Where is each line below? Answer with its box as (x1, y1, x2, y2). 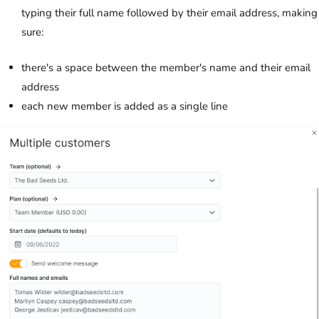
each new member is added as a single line (21, 98, 228, 113)
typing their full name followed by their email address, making (21, 5, 318, 20)
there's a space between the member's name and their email (21, 60, 310, 75)
